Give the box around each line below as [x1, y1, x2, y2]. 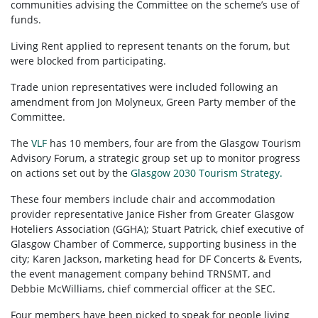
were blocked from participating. [11, 54, 166, 68]
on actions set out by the [11, 166, 131, 180]
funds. [11, 13, 44, 27]
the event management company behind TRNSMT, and [11, 267, 271, 281]
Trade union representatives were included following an [11, 80, 278, 94]
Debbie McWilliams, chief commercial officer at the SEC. [11, 282, 275, 296]
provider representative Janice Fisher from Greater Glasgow [11, 207, 294, 221]
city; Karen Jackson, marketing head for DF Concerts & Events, [11, 252, 302, 266]
